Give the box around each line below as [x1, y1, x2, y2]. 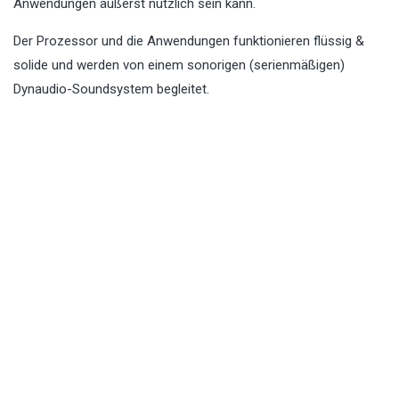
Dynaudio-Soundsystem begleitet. [13, 81, 209, 98]
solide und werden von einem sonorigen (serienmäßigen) [13, 57, 345, 74]
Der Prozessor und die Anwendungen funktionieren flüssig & [13, 33, 364, 50]
